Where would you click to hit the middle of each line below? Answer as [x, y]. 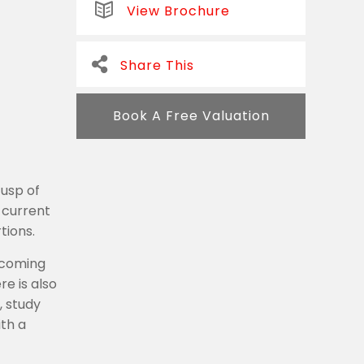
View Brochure [178, 11]
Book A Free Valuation [191, 116]
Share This [157, 65]
